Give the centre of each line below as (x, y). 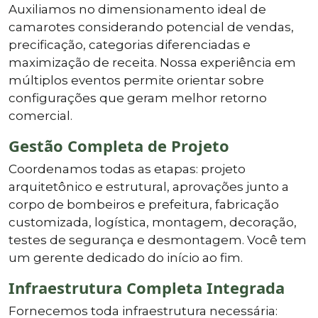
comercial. (40, 115)
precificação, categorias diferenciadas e (130, 44)
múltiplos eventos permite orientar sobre (136, 80)
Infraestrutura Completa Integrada (147, 287)
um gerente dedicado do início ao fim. (126, 257)
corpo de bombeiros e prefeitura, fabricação (144, 204)
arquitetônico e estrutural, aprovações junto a (149, 186)
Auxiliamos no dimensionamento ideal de (137, 9)
